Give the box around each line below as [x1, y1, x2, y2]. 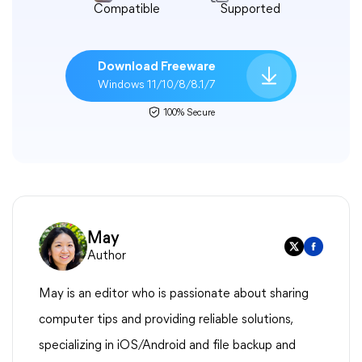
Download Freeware [98, 61, 216, 74]
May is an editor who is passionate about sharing [39, 288, 309, 301]
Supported [217, 3, 281, 16]
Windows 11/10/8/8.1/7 [98, 79, 216, 91]
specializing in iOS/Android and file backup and [39, 339, 296, 352]
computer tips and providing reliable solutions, [39, 314, 292, 326]
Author [87, 249, 126, 263]
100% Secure [160, 108, 215, 118]
